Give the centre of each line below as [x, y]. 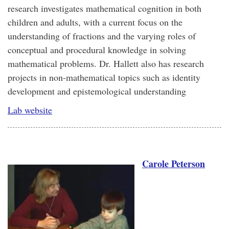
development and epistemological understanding [97, 91]
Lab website [30, 110]
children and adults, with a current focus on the [95, 22]
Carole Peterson [174, 164]
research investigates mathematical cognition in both [105, 8]
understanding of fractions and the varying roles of [102, 36]
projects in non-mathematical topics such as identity [104, 77]
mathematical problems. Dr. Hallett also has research [106, 63]
